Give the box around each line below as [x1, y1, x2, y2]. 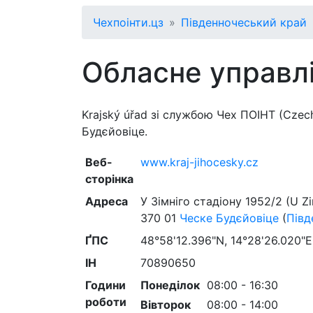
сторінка [85, 172, 133, 186]
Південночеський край [181, 15, 307, 29]
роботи [85, 295, 126, 309]
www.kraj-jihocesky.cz [140, 155, 259, 169]
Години [85, 278, 126, 292]
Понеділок [140, 278, 200, 292]
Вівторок [140, 298, 191, 312]
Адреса [85, 194, 128, 208]
